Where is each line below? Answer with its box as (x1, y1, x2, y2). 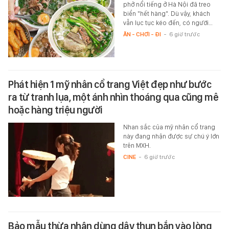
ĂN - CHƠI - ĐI (123, 30, 161, 38)
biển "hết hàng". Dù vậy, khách (123, 9, 210, 17)
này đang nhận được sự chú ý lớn (123, 132, 219, 140)
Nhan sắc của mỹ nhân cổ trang (123, 123, 215, 131)
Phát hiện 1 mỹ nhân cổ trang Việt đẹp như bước (8, 78, 211, 90)
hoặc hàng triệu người (8, 103, 103, 116)
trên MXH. (123, 141, 151, 149)
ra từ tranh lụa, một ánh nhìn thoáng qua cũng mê (8, 90, 218, 103)
